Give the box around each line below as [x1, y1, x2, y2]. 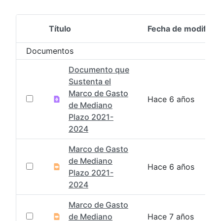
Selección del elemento [26, 29, 116, 39]
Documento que [69, 64, 129, 74]
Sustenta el [69, 76, 111, 86]
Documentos [26, 45, 74, 56]
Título [49, 23, 71, 34]
